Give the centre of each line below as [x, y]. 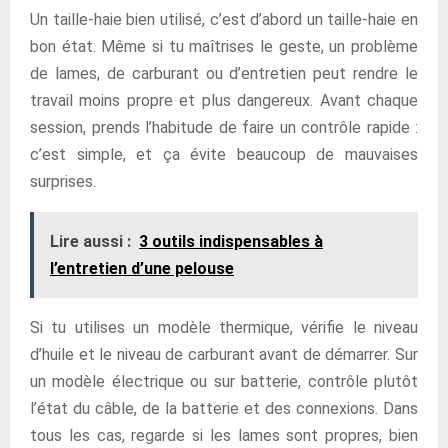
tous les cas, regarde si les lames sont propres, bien [224, 435]
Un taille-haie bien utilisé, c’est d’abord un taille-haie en [224, 19]
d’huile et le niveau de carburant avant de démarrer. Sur [224, 354]
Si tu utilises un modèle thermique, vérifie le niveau [224, 327]
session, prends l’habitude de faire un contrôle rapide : [224, 127]
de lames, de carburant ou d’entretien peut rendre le [224, 73]
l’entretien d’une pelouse [142, 268]
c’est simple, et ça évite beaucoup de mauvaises [224, 154]
